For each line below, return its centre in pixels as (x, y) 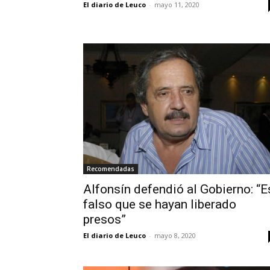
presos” (105, 219)
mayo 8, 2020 (175, 235)
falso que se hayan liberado (160, 204)
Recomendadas (111, 168)
